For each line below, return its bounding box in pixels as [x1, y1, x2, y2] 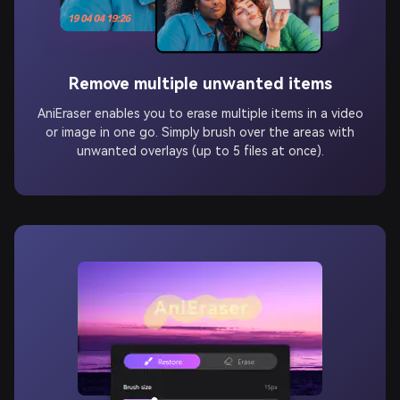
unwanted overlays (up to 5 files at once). [76, 133, 324, 148]
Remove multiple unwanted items [68, 64, 332, 84]
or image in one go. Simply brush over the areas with [46, 114, 354, 129]
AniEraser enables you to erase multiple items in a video [37, 96, 363, 111]
